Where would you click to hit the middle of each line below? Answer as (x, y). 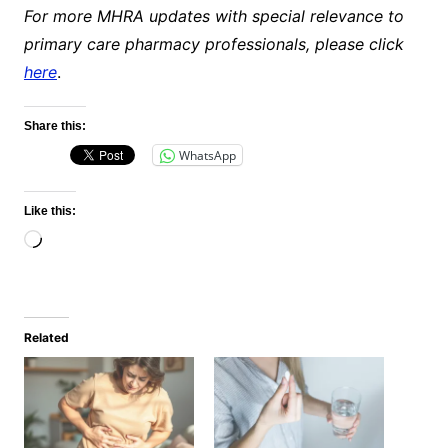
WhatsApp (207, 155)
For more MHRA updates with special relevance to (213, 16)
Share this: (54, 126)
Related (46, 338)
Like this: (49, 211)
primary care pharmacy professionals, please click (213, 44)
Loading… (77, 241)
